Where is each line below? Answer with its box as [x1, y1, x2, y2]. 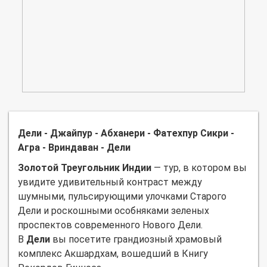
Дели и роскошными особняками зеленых [18, 204, 209, 216]
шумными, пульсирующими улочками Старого [18, 190, 226, 202]
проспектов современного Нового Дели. [18, 219, 203, 231]
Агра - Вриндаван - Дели [18, 141, 131, 153]
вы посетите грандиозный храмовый [50, 233, 222, 245]
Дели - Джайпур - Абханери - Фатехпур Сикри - [18, 127, 234, 139]
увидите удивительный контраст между [18, 176, 202, 188]
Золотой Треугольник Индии [18, 162, 151, 173]
